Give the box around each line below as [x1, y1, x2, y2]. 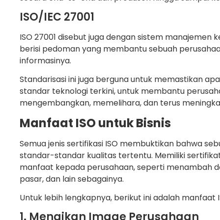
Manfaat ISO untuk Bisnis [20, 114, 171, 131]
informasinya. [20, 55, 71, 66]
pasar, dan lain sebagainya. [20, 173, 124, 185]
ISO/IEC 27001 [20, 9, 94, 25]
